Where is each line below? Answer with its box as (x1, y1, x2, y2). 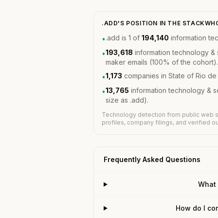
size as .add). (106, 96, 148, 104)
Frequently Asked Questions (104, 155, 200, 163)
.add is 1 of (106, 34, 142, 42)
